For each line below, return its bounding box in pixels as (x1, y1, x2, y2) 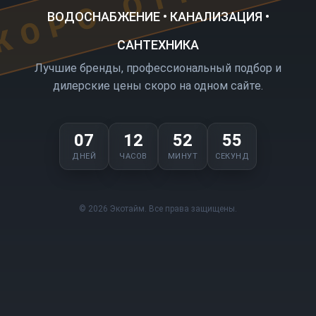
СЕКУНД (215, 151, 249, 161)
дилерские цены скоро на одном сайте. (53, 78, 263, 92)
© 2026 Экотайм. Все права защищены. (79, 203, 237, 214)
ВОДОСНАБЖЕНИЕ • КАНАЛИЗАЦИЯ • (47, 8, 269, 24)
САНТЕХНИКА (117, 37, 199, 52)
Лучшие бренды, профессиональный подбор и (35, 61, 281, 75)
